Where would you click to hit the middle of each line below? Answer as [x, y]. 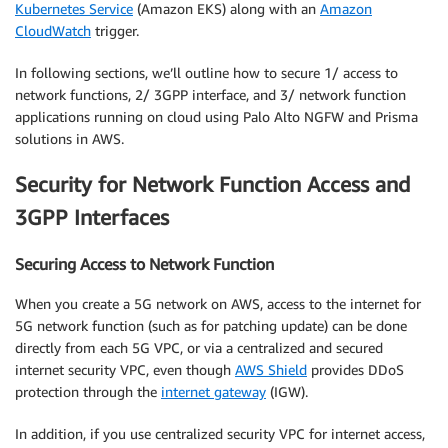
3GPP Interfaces [92, 217]
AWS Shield [271, 370]
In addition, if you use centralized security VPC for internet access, [220, 434]
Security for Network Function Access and [212, 184]
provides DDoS [355, 370]
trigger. [115, 31]
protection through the [88, 392]
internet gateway [213, 392]
